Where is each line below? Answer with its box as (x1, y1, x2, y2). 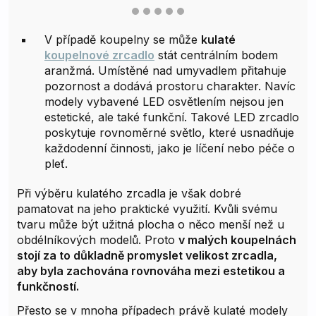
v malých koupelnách (178, 233, 296, 248)
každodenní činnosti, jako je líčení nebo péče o (44, 141, 295, 156)
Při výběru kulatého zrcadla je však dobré (17, 186, 241, 201)
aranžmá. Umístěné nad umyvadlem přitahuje (44, 63, 286, 78)
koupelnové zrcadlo (44, 48, 154, 63)
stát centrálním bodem (154, 48, 278, 63)
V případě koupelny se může (44, 32, 201, 47)
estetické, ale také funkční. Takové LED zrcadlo (44, 110, 299, 125)
